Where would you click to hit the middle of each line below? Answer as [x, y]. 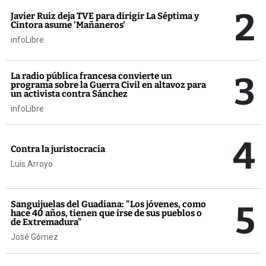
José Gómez [34, 237]
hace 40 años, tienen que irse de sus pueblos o [106, 213]
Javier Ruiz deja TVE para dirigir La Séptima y [105, 16]
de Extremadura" [46, 222]
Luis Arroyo [32, 164]
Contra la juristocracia [58, 149]
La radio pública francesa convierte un [91, 76]
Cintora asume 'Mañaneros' [68, 25]
